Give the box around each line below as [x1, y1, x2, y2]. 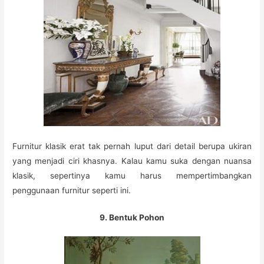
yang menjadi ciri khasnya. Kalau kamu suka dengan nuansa [12, 156, 252, 166]
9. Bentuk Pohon [100, 212, 164, 222]
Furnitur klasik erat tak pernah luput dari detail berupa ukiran [12, 141, 252, 151]
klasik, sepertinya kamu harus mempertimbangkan [12, 171, 252, 181]
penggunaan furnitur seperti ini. [12, 186, 131, 196]
